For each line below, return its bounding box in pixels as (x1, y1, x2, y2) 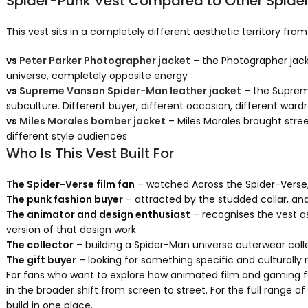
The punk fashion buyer (5, 192, 123, 206)
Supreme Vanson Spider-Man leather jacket (19, 84, 241, 98)
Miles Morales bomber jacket (19, 114, 166, 128)
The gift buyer (5, 253, 76, 267)
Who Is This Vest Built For (5, 144, 174, 163)
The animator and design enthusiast (5, 208, 190, 221)
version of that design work (5, 223, 136, 236)
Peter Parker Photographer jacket (19, 54, 190, 67)
